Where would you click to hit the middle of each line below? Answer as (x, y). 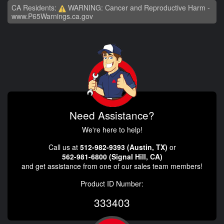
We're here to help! (112, 129)
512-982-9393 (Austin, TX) (123, 147)
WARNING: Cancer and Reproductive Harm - (138, 8)
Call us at (64, 147)
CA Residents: (35, 8)
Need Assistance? (112, 115)
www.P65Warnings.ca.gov (52, 16)
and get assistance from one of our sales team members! (112, 166)
